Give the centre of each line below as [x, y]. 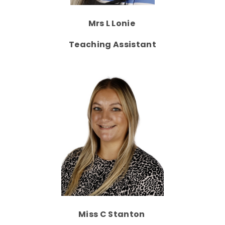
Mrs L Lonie [113, 23]
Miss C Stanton [113, 214]
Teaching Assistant [113, 44]
